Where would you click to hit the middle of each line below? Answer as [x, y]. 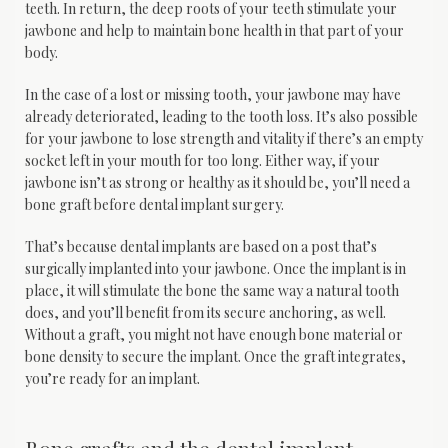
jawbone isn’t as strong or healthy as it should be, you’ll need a [217, 182]
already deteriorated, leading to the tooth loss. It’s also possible [221, 116]
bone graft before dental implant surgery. [154, 204]
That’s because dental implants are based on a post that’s [201, 246]
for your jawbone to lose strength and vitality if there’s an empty [224, 138]
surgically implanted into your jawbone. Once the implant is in [215, 268]
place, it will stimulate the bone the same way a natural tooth [212, 290]
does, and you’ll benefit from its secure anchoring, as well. [205, 312]
